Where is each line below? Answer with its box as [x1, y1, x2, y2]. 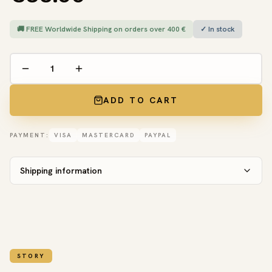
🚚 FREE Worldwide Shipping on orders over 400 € [17, 24, 186, 34]
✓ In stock [200, 24, 235, 34]
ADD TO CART [103, 94, 178, 106]
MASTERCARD [82, 131, 135, 139]
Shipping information [20, 165, 102, 176]
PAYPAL [144, 131, 171, 139]
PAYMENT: [10, 131, 49, 139]
